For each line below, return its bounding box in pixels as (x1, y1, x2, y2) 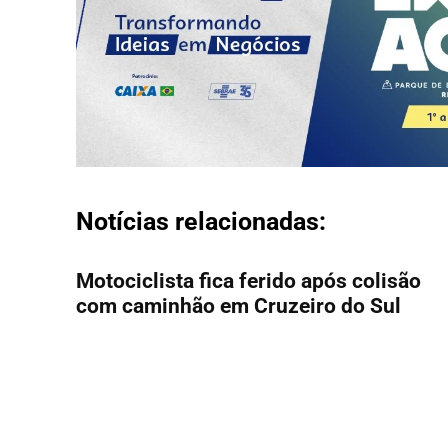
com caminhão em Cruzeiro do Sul (76, 294, 401, 319)
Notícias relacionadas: (76, 207, 326, 237)
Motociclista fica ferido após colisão (76, 269, 421, 294)
